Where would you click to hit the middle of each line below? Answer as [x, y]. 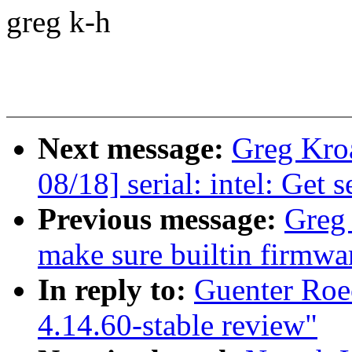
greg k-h [59, 22]
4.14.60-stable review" [178, 325]
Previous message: [161, 219]
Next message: [135, 148]
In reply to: [116, 290]
